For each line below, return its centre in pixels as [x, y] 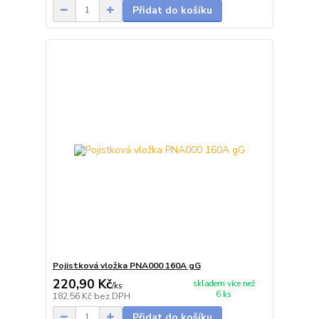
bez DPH [112, 296]
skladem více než [224, 283]
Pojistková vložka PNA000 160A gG [126, 266]
